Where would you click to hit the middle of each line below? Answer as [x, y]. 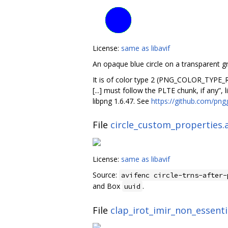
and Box [107, 186]
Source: [106, 175]
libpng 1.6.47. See [122, 101]
